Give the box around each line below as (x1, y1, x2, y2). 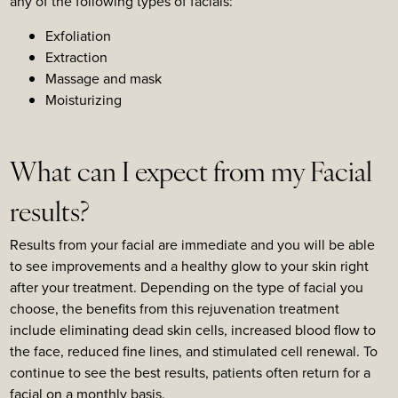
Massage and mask (45, 68, 162, 89)
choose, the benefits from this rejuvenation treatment (10, 298, 339, 319)
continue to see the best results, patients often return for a (10, 362, 370, 383)
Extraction (45, 46, 107, 68)
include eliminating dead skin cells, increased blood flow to (10, 319, 376, 340)
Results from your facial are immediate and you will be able (10, 234, 375, 255)
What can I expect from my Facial (10, 160, 372, 188)
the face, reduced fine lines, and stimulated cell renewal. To (10, 340, 378, 362)
